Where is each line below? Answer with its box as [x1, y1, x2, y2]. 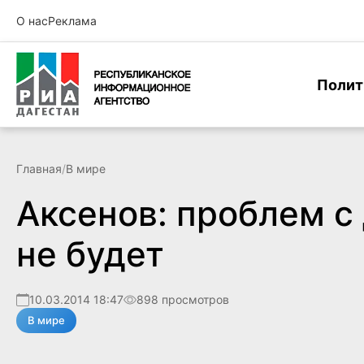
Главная [16, 162, 62, 175]
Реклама [48, 14, 97, 28]
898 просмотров [136, 292, 229, 306]
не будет [16, 233, 164, 275]
